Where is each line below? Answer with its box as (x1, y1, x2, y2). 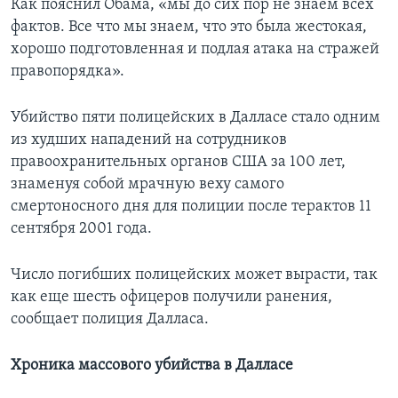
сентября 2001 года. (11, 219, 152, 237)
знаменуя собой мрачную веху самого (11, 175, 284, 193)
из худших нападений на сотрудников (11, 131, 287, 148)
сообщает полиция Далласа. (11, 310, 209, 328)
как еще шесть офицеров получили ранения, (11, 288, 332, 306)
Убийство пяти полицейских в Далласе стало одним (11, 108, 380, 126)
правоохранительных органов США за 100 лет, (11, 153, 346, 171)
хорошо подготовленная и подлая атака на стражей (11, 40, 379, 58)
